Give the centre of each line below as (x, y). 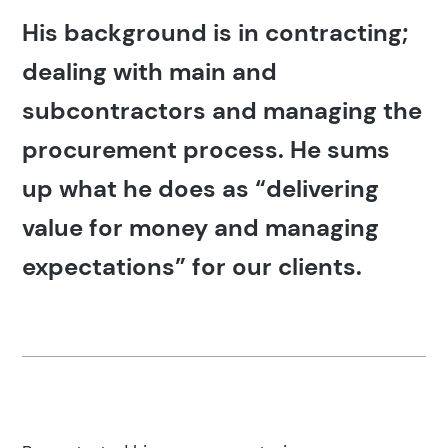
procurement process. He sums (206, 150)
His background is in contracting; (215, 33)
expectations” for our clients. (192, 267)
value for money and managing (201, 228)
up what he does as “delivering (201, 189)
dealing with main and (150, 72)
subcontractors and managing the (222, 111)
